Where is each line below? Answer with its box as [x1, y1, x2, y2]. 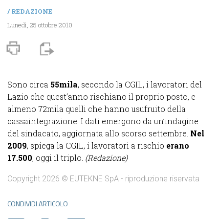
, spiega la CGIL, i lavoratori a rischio [27, 140, 166, 151]
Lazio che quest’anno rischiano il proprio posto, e [7, 91, 196, 102]
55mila [48, 79, 78, 89]
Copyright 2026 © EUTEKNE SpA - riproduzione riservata [7, 174, 199, 183]
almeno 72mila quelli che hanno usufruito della [7, 103, 186, 114]
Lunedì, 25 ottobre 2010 [7, 20, 72, 29]
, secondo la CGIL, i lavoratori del [78, 79, 202, 89]
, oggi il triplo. [32, 152, 85, 163]
